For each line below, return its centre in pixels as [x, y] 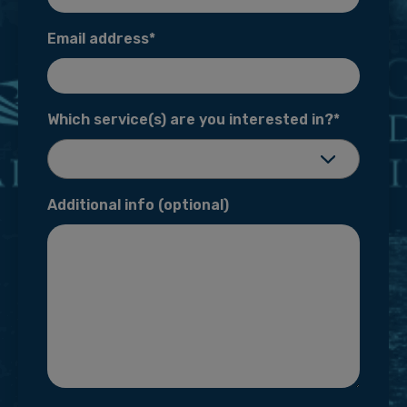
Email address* [101, 38]
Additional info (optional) [138, 204]
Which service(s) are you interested [179, 119]
